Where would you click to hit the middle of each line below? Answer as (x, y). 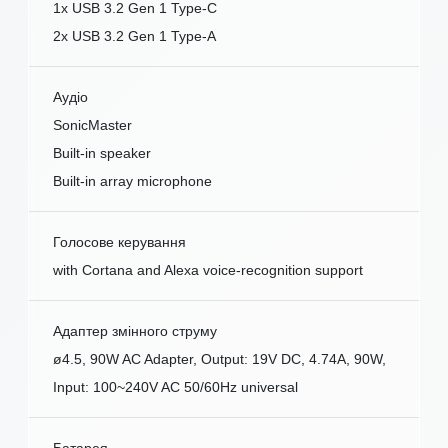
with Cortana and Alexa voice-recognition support (208, 270)
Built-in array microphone (132, 181)
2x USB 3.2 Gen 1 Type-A (134, 36)
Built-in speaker (102, 153)
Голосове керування (119, 242)
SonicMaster (92, 125)
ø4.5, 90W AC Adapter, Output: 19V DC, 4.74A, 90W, (219, 359)
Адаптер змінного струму (135, 331)
